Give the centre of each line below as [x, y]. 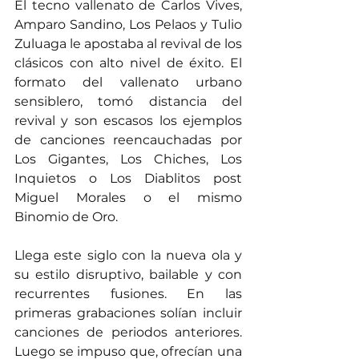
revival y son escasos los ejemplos [128, 121]
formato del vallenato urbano [128, 83]
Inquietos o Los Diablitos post [128, 179]
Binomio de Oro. [66, 217]
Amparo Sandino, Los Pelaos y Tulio [128, 25]
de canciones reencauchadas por [128, 140]
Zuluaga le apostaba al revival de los [128, 44]
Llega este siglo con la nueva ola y [128, 256]
